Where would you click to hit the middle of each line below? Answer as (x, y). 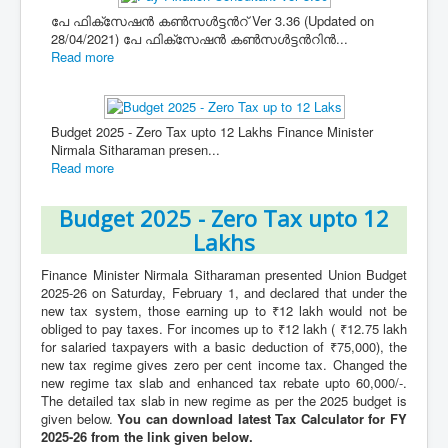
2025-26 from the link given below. (147, 436)
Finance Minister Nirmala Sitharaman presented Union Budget (224, 274)
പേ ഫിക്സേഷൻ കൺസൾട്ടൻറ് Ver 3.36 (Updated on (212, 20)
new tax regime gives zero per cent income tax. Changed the (224, 364)
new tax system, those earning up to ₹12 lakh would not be (224, 310)
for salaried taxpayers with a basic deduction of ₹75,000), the (224, 346)
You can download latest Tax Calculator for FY (262, 418)
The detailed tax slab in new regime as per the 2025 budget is (224, 400)
